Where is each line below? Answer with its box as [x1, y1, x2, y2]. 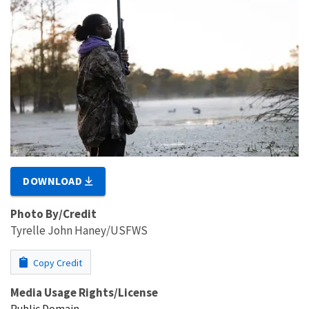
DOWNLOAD [23, 173, 86, 188]
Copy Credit [31, 256, 82, 269]
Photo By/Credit [10, 206, 97, 221]
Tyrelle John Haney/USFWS [10, 222, 148, 238]
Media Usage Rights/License [10, 284, 158, 300]
